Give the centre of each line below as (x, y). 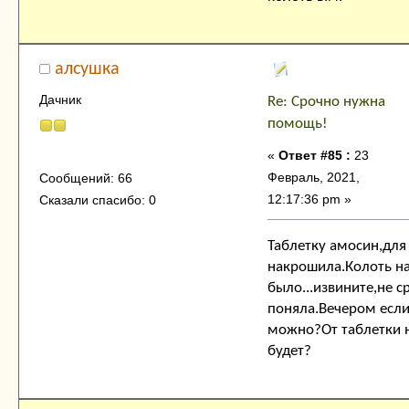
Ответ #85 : (315, 156)
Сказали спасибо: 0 (97, 199)
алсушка (88, 70)
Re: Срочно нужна (326, 102)
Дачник (60, 99)
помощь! (298, 124)
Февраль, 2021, (314, 178)
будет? (289, 351)
